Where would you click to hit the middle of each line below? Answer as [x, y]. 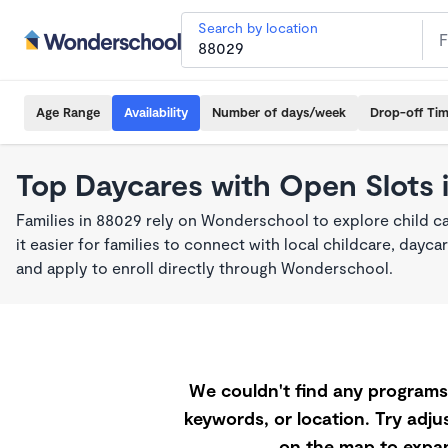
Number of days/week [279, 112]
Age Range [68, 112]
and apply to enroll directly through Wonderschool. [204, 267]
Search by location [258, 27]
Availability [156, 112]
